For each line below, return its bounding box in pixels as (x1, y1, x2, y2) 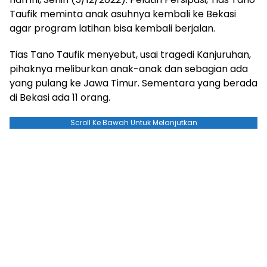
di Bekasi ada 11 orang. (10, 90, 110, 104)
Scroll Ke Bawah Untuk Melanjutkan (70, 117, 197, 128)
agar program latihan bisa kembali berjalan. (10, 21, 215, 35)
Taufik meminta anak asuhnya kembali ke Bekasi (10, 7, 236, 21)
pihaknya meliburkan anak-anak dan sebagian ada (10, 61, 248, 76)
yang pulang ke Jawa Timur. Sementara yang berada (10, 76, 257, 90)
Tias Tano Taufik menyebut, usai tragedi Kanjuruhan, (10, 47, 251, 61)
